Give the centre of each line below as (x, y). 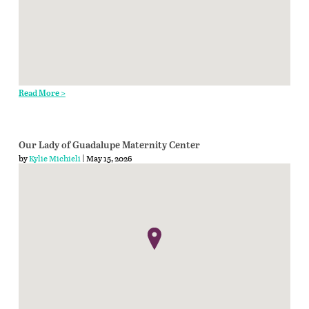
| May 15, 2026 (106, 158)
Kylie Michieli (54, 158)
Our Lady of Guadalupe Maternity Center (109, 145)
